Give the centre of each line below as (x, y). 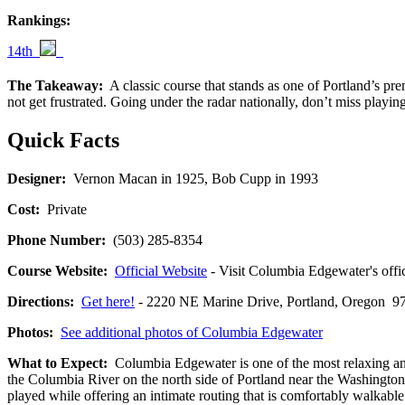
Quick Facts (63, 141)
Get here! (108, 301)
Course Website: (57, 270)
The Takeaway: (55, 86)
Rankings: (39, 21)
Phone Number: (57, 240)
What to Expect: (57, 363)
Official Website (161, 270)
